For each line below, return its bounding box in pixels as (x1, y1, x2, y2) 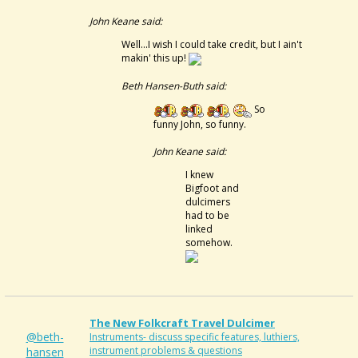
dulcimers (185, 194, 230, 209)
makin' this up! (121, 51, 189, 65)
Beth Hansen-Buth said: (121, 78, 226, 93)
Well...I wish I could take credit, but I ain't (121, 38, 302, 51)
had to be (185, 208, 229, 222)
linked (185, 221, 213, 236)
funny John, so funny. (153, 117, 246, 131)
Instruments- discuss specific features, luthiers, (89, 330, 300, 344)
